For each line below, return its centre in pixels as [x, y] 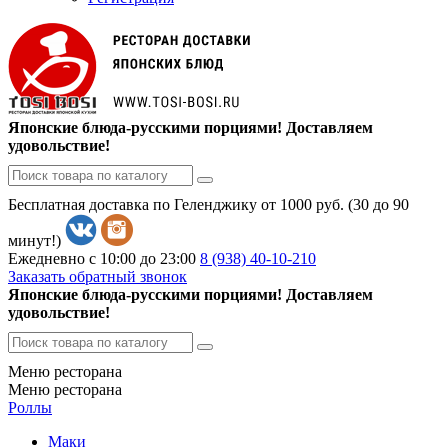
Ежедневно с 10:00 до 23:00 [102, 259]
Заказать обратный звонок [97, 277]
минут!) [34, 241]
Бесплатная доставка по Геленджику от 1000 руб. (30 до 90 [208, 205]
